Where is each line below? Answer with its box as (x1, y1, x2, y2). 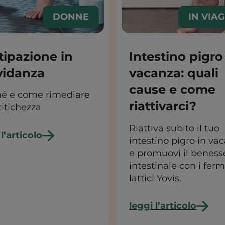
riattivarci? (129, 99, 196, 114)
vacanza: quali (129, 66, 218, 80)
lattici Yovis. (129, 173, 181, 184)
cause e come (129, 82, 215, 97)
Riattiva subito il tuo (129, 123, 219, 134)
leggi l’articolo (129, 200, 196, 211)
